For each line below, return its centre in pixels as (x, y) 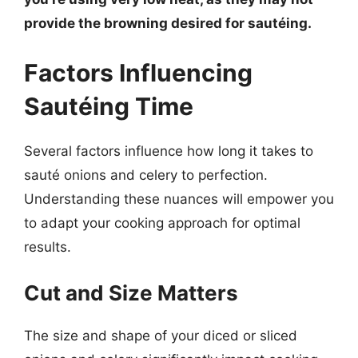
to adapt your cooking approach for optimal (162, 223)
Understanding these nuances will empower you (179, 199)
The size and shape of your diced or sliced (161, 336)
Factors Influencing (138, 72)
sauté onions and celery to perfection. (146, 175)
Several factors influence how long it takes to (169, 151)
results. (48, 247)
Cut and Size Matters (131, 293)
